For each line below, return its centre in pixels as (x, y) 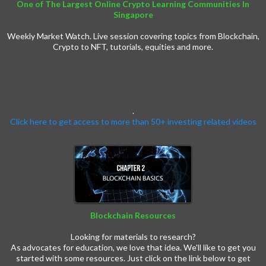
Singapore (133, 15)
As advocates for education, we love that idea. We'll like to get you (133, 248)
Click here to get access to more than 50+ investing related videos (133, 122)
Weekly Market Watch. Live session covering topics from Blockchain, (133, 36)
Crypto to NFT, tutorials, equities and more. (133, 47)
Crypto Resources (133, 226)
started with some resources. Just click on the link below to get (133, 258)
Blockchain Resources (133, 216)
